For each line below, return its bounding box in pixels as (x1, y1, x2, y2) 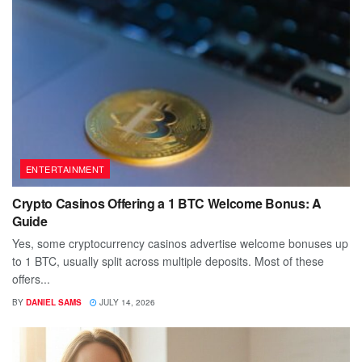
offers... (12, 270, 50, 287)
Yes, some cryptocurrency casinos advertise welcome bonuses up (12, 234, 348, 251)
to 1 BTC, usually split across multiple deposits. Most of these (12, 252, 324, 269)
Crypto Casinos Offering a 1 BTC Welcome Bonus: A (12, 193, 322, 213)
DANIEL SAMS (26, 296, 82, 308)
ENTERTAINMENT (26, 162, 105, 175)
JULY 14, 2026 (97, 296, 155, 308)
